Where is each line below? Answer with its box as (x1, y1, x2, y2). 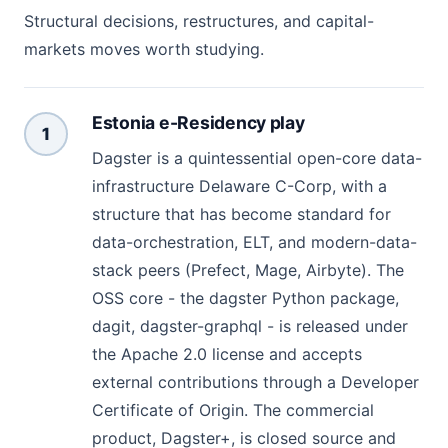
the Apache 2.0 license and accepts (92, 343, 362, 364)
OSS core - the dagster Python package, (92, 287, 399, 308)
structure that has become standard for (92, 203, 391, 224)
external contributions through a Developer (92, 371, 419, 392)
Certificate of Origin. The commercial (92, 399, 374, 420)
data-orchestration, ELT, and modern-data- (92, 231, 417, 252)
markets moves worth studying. (24, 39, 264, 60)
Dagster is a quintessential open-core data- (92, 147, 422, 168)
